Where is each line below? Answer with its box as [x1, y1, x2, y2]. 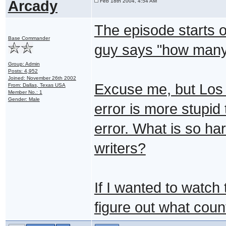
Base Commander [8, 35, 50, 41]
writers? [94, 140, 146, 156]
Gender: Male [8, 96, 40, 102]
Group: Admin [8, 61, 40, 67]
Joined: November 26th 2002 [8, 75, 76, 81]
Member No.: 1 [8, 89, 42, 95]
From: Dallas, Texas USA [8, 82, 66, 88]
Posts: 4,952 [8, 68, 38, 74]
